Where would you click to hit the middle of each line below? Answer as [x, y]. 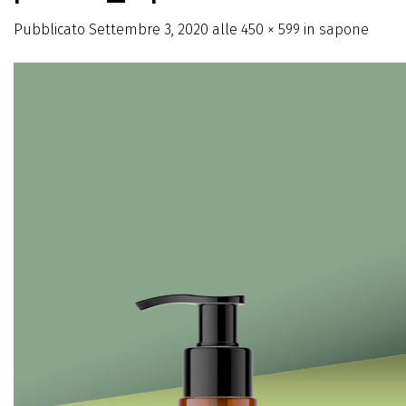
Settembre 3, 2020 [149, 29]
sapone [344, 29]
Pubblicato [51, 29]
